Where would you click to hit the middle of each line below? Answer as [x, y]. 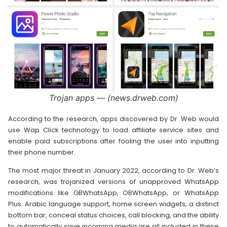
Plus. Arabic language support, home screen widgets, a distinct [113, 204]
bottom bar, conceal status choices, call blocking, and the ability [113, 215]
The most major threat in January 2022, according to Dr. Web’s [113, 171]
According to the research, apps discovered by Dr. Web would [113, 119]
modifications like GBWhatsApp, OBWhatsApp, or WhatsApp [113, 193]
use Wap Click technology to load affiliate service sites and [113, 130]
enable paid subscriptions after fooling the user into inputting [113, 141]
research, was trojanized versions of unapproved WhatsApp [113, 182]
